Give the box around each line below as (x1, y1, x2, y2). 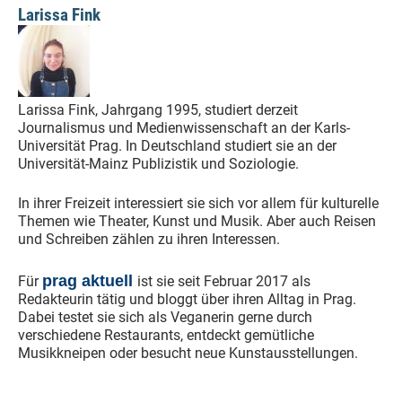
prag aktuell (42, 271, 137, 290)
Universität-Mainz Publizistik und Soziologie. (18, 155, 299, 172)
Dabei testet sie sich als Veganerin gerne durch (18, 309, 312, 326)
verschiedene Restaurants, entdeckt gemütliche (18, 327, 314, 344)
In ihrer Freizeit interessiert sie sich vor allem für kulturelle (18, 195, 379, 212)
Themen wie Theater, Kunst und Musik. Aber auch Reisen (18, 213, 376, 230)
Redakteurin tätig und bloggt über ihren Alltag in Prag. (18, 291, 356, 308)
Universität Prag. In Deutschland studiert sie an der (18, 137, 336, 154)
